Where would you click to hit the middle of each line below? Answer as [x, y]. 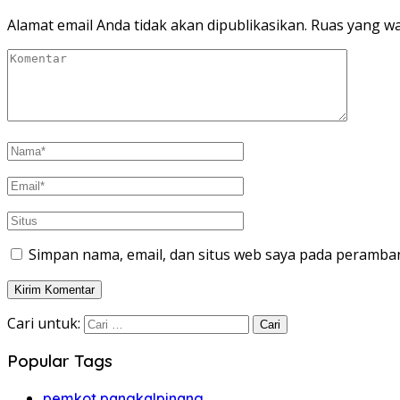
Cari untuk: [44, 323]
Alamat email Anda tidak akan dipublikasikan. [157, 25]
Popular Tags [60, 361]
